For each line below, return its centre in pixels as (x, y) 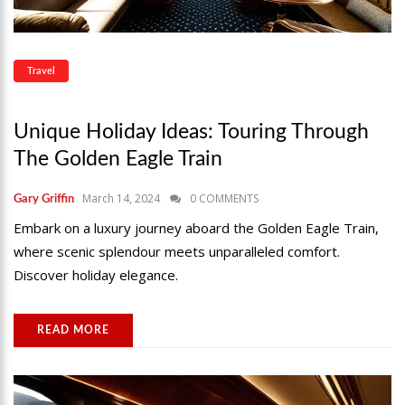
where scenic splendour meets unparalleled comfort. (177, 251)
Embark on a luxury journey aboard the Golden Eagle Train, (196, 227)
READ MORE (73, 330)
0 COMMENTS (224, 198)
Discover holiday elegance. (96, 274)
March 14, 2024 (121, 198)
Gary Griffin (44, 199)
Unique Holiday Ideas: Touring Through (191, 131)
